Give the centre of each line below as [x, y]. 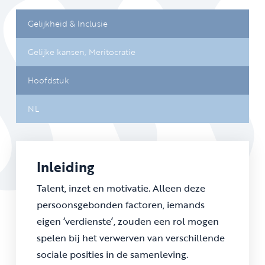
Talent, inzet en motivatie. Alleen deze [121, 188]
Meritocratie [112, 52]
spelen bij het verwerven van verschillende [131, 238]
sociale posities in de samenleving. [112, 254]
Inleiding [65, 167]
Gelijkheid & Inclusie [68, 23]
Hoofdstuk [49, 80]
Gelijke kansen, [58, 52]
